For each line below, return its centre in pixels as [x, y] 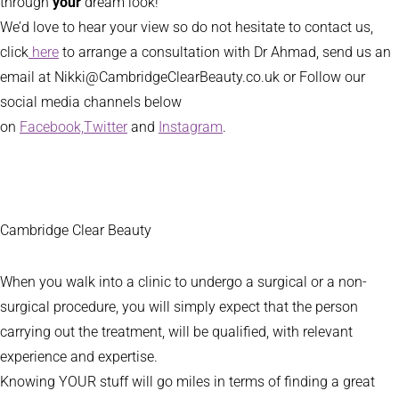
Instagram [191, 127]
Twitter [106, 127]
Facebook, [52, 127]
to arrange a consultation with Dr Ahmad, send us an [225, 53]
